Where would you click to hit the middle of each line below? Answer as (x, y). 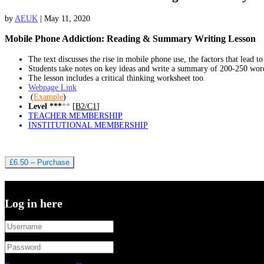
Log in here (34, 204)
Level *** (45, 106)
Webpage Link (52, 87)
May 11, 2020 (67, 18)
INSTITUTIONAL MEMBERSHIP (88, 125)
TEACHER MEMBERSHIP (75, 115)
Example (48, 97)
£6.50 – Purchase (39, 162)
